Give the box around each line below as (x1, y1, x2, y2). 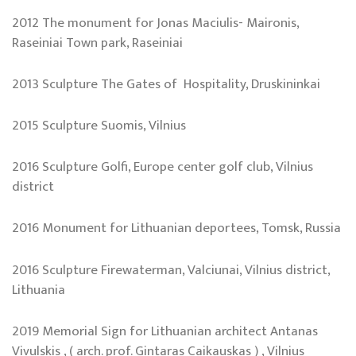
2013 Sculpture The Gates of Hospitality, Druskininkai (12, 72, 320, 95)
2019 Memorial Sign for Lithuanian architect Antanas (12, 319, 318, 342)
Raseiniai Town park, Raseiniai (12, 31, 183, 54)
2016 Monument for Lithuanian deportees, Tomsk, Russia (12, 217, 341, 240)
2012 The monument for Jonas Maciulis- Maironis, (12, 11, 299, 34)
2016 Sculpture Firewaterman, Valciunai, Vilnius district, (12, 258, 330, 281)
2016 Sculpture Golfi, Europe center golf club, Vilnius (12, 156, 313, 179)
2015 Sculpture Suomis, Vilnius (12, 114, 186, 137)
